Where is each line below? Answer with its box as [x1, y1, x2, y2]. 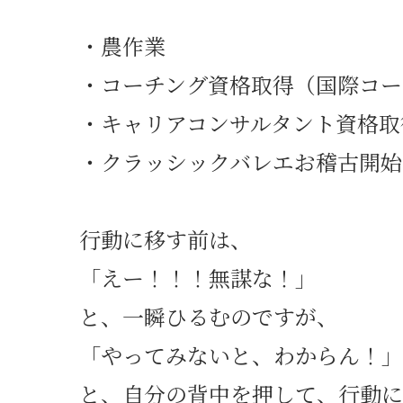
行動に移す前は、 [79, 222, 252, 255]
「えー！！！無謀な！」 [79, 261, 317, 293]
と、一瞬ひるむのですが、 [79, 300, 338, 332]
